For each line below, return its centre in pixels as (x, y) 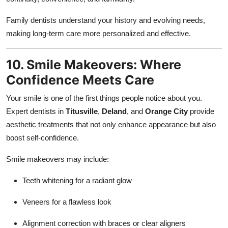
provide (201, 111)
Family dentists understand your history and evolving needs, (106, 20)
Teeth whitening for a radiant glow (77, 180)
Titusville (82, 111)
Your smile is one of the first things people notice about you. (104, 98)
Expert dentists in (36, 111)
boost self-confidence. (42, 137)
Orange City (166, 111)
